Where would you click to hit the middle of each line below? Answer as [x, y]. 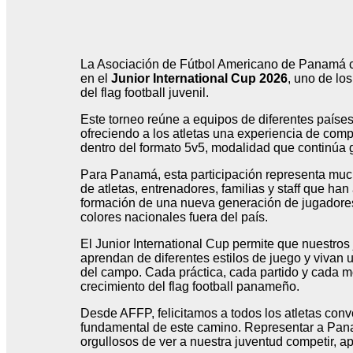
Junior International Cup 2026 [199, 79]
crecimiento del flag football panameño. [190, 287]
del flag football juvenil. [145, 93]
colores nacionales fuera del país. [174, 217]
